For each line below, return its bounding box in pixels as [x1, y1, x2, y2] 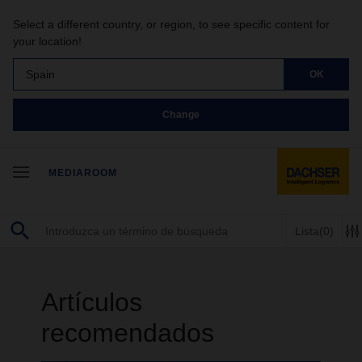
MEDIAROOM [48, 167, 117, 179]
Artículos [40, 288, 142, 317]
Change [162, 108, 200, 120]
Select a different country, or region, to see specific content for [13, 18, 330, 31]
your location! [13, 35, 82, 48]
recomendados [40, 318, 214, 347]
